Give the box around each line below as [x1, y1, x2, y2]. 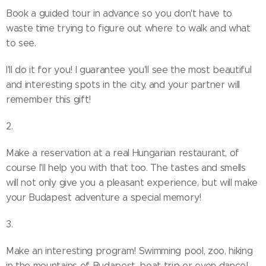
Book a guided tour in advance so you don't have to [6, 8, 232, 19]
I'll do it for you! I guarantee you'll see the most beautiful [6, 64, 252, 75]
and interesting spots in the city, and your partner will [6, 79, 240, 90]
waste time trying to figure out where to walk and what [6, 23, 251, 34]
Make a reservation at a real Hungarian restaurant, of [6, 147, 240, 159]
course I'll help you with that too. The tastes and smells [6, 162, 246, 173]
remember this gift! [6, 94, 91, 105]
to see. [6, 37, 36, 49]
